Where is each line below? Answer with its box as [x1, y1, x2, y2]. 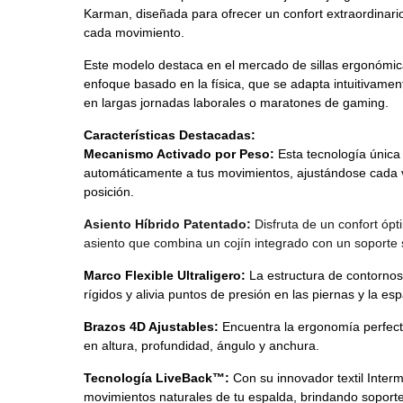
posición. [83, 184, 134, 199]
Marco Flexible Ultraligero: [83, 268, 246, 282]
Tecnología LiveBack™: [83, 371, 233, 385]
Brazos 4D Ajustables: [83, 319, 219, 334]
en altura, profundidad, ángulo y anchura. [83, 338, 323, 353]
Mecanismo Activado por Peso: [83, 147, 274, 161]
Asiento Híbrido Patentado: [83, 217, 255, 231]
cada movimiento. [83, 25, 184, 40]
